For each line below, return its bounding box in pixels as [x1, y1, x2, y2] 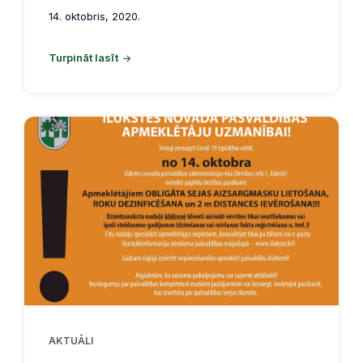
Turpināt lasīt [49, 51, 118, 65]
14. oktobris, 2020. [49, 10, 140, 23]
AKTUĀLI [49, 334, 93, 347]
